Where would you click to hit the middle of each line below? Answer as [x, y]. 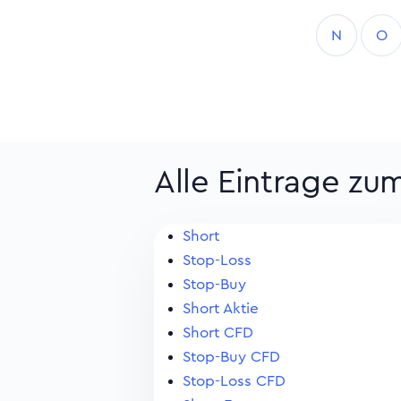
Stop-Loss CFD [234, 381]
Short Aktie [221, 308]
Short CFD [218, 333]
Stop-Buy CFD [231, 357]
